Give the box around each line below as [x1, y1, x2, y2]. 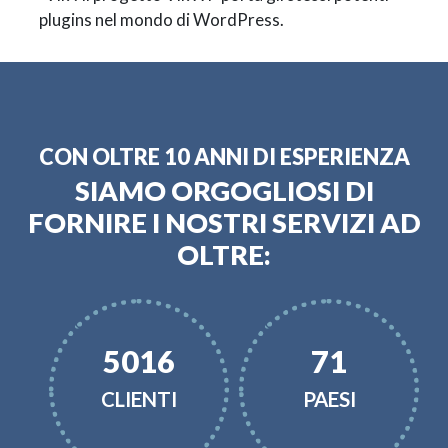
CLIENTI [101, 387, 177, 412]
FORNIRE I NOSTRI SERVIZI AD [27, 206, 421, 240]
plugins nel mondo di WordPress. [38, 9, 284, 31]
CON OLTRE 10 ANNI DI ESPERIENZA [38, 144, 410, 171]
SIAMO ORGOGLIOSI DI [74, 174, 374, 208]
